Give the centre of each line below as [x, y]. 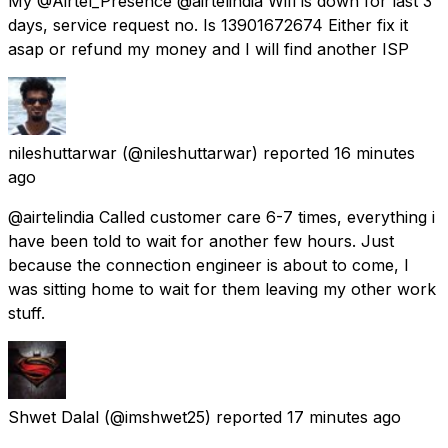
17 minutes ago [344, 416]
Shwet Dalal [53, 416]
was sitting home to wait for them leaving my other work [222, 288]
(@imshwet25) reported [193, 416]
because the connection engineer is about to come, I [208, 264]
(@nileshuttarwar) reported [225, 152]
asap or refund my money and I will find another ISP [208, 48]
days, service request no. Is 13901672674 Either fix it [208, 24]
